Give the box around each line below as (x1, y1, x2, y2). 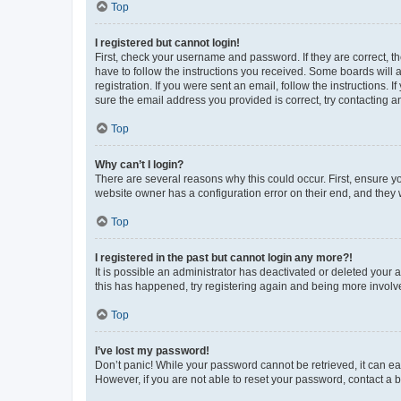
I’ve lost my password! (95, 344, 209, 357)
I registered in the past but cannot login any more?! (95, 251, 353, 264)
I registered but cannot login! (95, 36, 240, 49)
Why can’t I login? (95, 158, 183, 171)
